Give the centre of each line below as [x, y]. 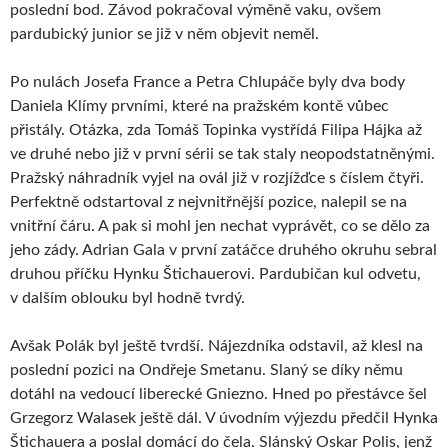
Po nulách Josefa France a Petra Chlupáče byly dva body [207, 81]
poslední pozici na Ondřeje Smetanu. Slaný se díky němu [206, 369]
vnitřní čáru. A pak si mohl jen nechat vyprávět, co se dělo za [220, 225]
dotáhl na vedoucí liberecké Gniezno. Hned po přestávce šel [218, 393]
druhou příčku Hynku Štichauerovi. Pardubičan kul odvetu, [215, 273]
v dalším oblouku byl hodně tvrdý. [127, 297]
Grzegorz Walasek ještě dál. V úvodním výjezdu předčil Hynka [224, 417]
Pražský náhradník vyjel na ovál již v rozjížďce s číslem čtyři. [217, 177]
